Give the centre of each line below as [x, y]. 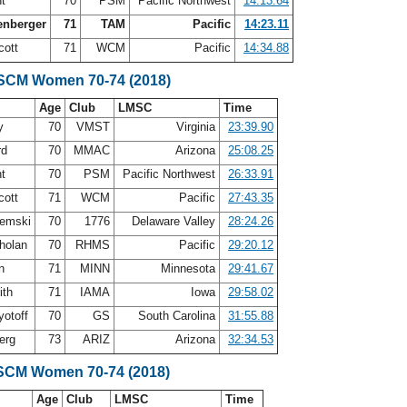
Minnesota [188, 268]
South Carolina [177, 316]
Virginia [196, 127]
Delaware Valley [174, 221]
